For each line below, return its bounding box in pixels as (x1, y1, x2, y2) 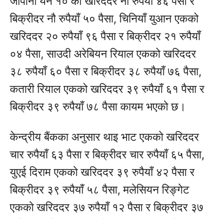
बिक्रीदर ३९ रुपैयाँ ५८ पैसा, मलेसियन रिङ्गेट (10, 182, 189, 197)
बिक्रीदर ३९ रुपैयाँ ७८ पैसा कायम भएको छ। (10, 99, 186, 113)
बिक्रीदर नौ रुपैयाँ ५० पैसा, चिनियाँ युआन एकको (10, 11, 198, 25)
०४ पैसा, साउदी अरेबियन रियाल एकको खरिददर (10, 46, 196, 61)
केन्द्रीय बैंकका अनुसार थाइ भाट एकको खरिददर (10, 130, 199, 144)
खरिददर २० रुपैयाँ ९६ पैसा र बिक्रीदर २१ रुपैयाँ (10, 29, 200, 43)
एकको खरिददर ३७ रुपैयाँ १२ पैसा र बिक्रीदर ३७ (10, 200, 203, 214)
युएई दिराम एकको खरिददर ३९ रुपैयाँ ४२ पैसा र (10, 165, 195, 179)
